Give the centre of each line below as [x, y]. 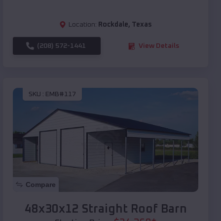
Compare [41, 185]
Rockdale [113, 25]
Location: [83, 25]
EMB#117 [61, 94]
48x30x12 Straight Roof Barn [106, 209]
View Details [159, 46]
